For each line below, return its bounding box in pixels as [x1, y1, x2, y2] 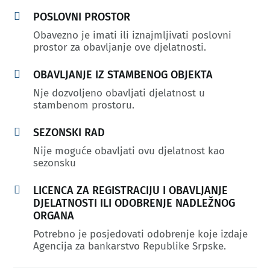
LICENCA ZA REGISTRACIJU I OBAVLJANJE [33, 184, 228, 197]
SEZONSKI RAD [33, 126, 105, 139]
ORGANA [33, 209, 74, 222]
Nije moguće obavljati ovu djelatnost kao [33, 145, 225, 157]
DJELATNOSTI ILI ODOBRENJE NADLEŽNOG [33, 196, 235, 210]
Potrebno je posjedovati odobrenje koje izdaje [33, 228, 248, 240]
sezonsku [33, 157, 76, 169]
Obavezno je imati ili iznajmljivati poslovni [33, 29, 231, 42]
